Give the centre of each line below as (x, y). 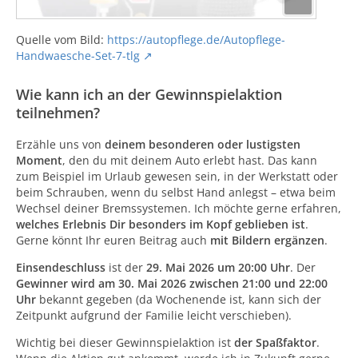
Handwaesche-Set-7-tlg (78, 56)
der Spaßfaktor (275, 342)
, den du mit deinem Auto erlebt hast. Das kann (190, 160)
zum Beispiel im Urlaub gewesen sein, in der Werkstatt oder (177, 176)
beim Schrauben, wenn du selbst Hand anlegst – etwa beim (176, 192)
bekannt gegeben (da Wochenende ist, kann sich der (179, 299)
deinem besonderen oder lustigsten (203, 144)
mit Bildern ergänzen (267, 240)
